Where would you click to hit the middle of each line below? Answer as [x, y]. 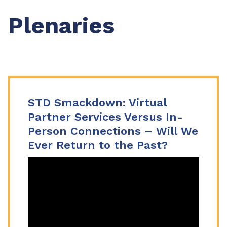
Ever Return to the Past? [98, 145]
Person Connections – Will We [113, 131]
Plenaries [61, 26]
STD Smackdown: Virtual [97, 103]
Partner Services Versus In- [105, 117]
